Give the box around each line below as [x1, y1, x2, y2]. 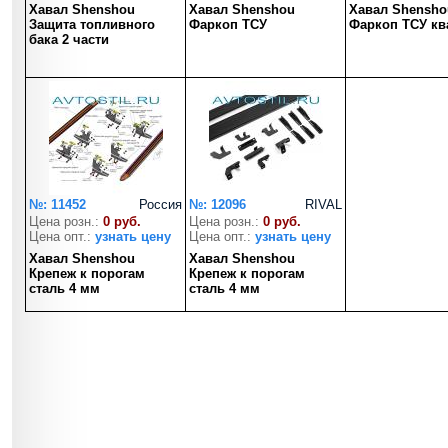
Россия [139, 197, 182, 212]
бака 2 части [29, 32, 109, 47]
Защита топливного [29, 17, 155, 32]
